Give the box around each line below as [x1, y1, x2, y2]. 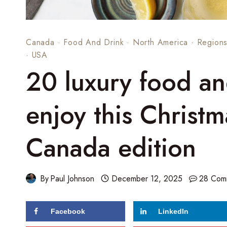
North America [132, 36, 188, 48]
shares [37, 209, 63, 220]
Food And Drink [63, 36, 124, 48]
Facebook [51, 207, 85, 215]
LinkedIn [158, 207, 189, 215]
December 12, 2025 [111, 172, 182, 184]
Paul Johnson [50, 172, 95, 184]
